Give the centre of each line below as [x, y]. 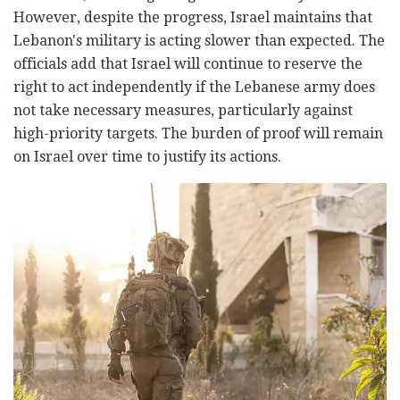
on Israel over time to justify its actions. [147, 156]
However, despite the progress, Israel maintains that [193, 17]
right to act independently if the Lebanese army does [194, 87]
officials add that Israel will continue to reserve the [188, 63]
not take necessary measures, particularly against [183, 110]
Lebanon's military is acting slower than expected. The [199, 40]
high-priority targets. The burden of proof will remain [198, 133]
